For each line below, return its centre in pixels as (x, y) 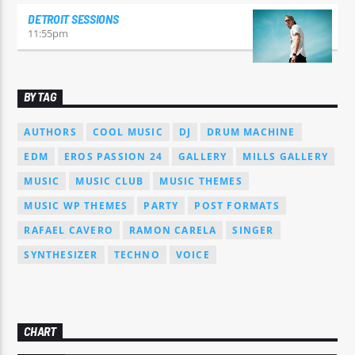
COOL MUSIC (128, 132)
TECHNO (137, 255)
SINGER (253, 231)
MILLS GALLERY (286, 157)
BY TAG (40, 97)
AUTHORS (50, 132)
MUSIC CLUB (110, 181)
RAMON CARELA (173, 231)
